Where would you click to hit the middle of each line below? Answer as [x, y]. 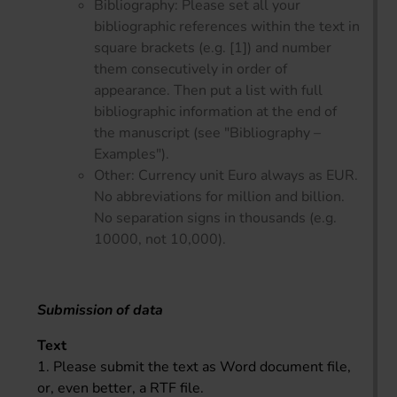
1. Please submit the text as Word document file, [194, 366]
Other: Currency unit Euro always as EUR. [226, 175]
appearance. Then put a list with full [208, 90]
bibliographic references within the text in [227, 26]
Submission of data [100, 310]
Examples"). [132, 154]
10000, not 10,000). [160, 239]
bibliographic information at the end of [215, 111]
